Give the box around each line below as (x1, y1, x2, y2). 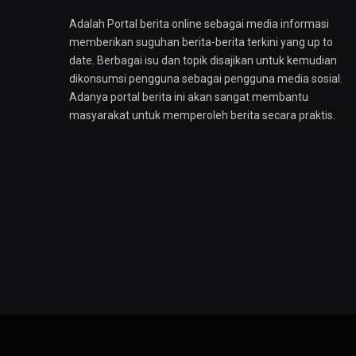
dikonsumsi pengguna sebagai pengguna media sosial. (69, 72, 342, 86)
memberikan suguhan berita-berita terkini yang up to (69, 36, 333, 49)
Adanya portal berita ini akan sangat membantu (69, 91, 308, 104)
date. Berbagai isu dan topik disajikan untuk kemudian (69, 54, 337, 68)
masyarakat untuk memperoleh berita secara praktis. (69, 109, 335, 122)
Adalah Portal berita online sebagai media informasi (69, 17, 329, 31)
